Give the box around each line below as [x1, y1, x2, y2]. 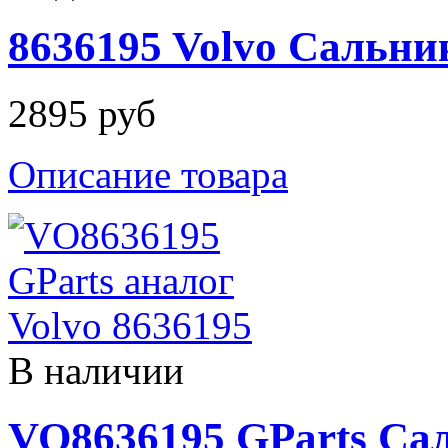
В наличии [8, 348, 184, 392]
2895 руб [8, 91, 156, 135]
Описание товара [8, 152, 288, 196]
